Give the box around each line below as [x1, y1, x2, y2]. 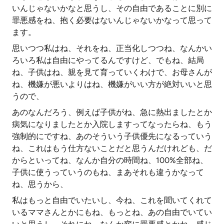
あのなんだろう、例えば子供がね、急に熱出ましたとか [12, 107, 212, 117]
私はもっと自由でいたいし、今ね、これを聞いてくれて [12, 195, 212, 205]
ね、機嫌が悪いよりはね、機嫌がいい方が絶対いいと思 [12, 79, 212, 89]
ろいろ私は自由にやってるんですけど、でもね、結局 [12, 55, 204, 65]
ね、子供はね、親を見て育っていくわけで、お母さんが [12, 67, 212, 77]
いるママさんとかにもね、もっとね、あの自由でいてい [12, 207, 212, 217]
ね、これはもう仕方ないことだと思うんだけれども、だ [12, 143, 212, 153]
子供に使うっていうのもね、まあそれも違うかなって [12, 167, 204, 177]
